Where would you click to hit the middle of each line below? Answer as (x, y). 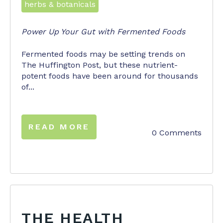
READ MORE (59, 127)
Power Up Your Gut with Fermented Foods (104, 32)
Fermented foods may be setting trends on (104, 54)
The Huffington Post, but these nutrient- (100, 65)
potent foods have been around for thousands (110, 76)
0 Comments (176, 132)
